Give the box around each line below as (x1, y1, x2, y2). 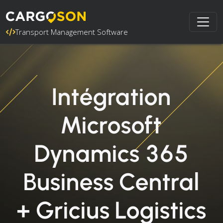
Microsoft (61, 111, 162, 139)
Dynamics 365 (34, 139, 189, 168)
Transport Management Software (15, 27, 128, 37)
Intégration (51, 82, 172, 111)
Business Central (23, 167, 200, 196)
